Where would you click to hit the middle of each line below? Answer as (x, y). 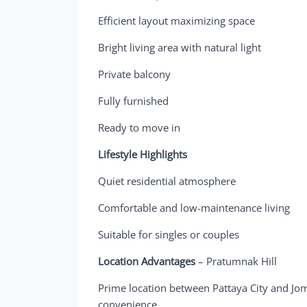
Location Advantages (148, 261)
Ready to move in (139, 127)
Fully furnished (134, 100)
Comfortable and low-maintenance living (194, 207)
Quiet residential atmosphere (167, 181)
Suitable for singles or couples (169, 234)
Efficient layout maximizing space (177, 20)
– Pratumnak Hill (238, 261)
